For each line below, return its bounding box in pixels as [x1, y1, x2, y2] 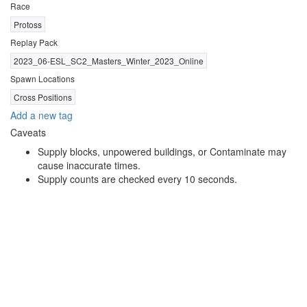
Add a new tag [10, 108, 73, 122]
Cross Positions [14, 90, 72, 103]
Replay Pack [10, 36, 58, 48]
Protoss [14, 18, 42, 30]
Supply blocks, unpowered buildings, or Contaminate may [38, 144, 286, 158]
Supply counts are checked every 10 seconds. [38, 171, 237, 186]
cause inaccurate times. [38, 158, 140, 172]
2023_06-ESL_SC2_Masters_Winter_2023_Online [14, 54, 204, 66]
